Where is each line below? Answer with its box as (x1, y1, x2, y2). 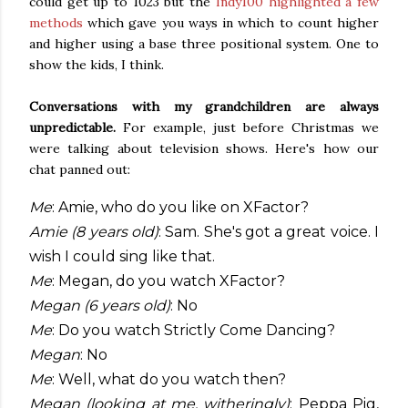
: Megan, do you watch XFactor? (52, 271, 285, 290)
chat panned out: (29, 160, 130, 178)
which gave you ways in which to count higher (83, 14, 379, 31)
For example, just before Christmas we (116, 118, 379, 136)
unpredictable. (29, 118, 116, 136)
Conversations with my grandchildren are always (29, 97, 379, 115)
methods (29, 14, 83, 31)
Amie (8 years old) (29, 222, 158, 240)
